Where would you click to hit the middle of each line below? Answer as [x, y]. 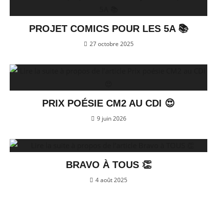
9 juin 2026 [111, 119]
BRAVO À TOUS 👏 [108, 165]
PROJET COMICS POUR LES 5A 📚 [108, 29]
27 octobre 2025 [111, 44]
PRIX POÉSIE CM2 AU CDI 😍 [108, 103]
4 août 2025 [111, 180]
